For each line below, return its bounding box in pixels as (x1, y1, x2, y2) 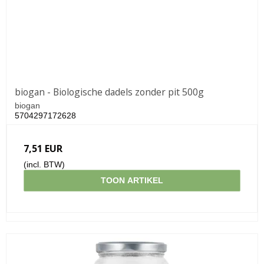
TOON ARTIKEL (101, 175, 163, 185)
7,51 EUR (24, 141, 62, 155)
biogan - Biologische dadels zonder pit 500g (15, 85, 204, 98)
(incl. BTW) (24, 159, 65, 169)
